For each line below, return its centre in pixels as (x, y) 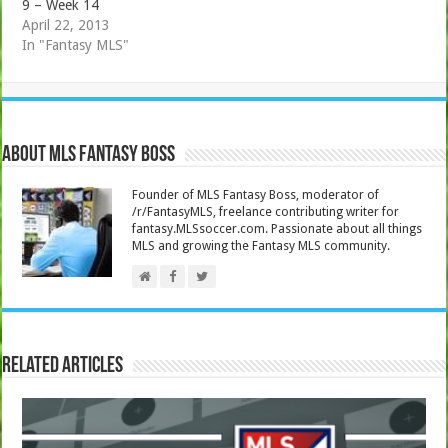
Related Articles (63, 366)
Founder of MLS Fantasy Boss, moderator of (256, 194)
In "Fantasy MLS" (76, 44)
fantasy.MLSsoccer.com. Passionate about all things (277, 228)
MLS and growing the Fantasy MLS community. (261, 245)
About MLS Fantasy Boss (89, 155)
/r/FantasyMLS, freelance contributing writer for (266, 211)
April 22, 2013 (66, 24)
